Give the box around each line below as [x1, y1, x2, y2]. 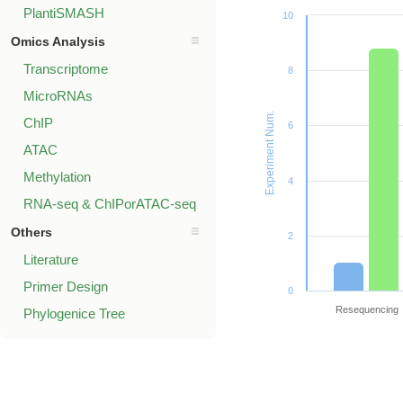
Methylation [23, 169, 91, 184]
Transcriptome [23, 61, 108, 76]
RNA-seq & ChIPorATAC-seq [23, 196, 196, 211]
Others [11, 225, 52, 239]
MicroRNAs [23, 88, 93, 103]
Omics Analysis [11, 34, 105, 49]
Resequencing [335, 304, 399, 315]
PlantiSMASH [23, 5, 104, 21]
